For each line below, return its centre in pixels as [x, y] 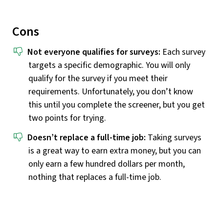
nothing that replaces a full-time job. [95, 177]
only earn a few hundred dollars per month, [107, 164]
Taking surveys [174, 138]
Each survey [184, 52]
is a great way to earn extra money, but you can [115, 151]
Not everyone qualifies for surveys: [95, 52]
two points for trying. [67, 118]
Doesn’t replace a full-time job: [87, 138]
